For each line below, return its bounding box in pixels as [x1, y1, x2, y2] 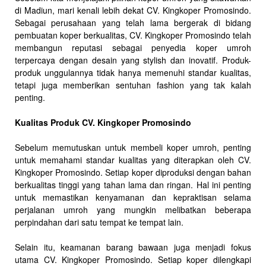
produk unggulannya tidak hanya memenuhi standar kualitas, [15, 66, 251, 78]
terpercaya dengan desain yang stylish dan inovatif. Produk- [15, 53, 251, 66]
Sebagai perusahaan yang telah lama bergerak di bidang [15, 16, 251, 28]
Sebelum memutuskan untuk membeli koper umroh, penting [15, 141, 251, 153]
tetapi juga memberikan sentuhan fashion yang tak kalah [15, 78, 251, 91]
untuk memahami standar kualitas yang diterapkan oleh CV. [15, 153, 251, 166]
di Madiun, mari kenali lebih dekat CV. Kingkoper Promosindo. [15, 4, 251, 16]
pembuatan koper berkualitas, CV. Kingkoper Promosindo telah [15, 28, 251, 41]
